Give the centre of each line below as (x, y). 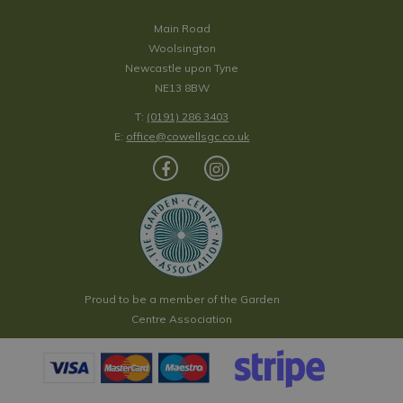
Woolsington (182, 48)
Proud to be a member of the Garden (182, 299)
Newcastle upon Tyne (182, 68)
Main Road (182, 28)
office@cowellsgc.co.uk (188, 136)
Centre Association (182, 319)
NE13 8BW (182, 88)
